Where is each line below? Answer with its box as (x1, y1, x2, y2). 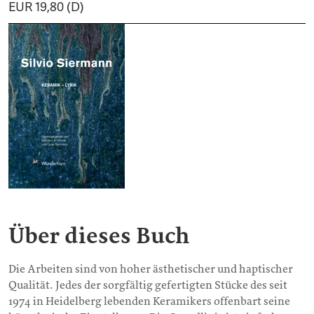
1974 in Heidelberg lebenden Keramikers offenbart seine (8, 295, 290, 308)
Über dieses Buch (8, 224, 190, 249)
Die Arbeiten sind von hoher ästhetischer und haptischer (8, 263, 293, 276)
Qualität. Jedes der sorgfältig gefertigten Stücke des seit (8, 279, 287, 292)
